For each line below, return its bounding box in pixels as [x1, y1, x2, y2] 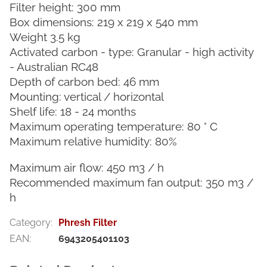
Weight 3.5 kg [10, 30, 80, 44]
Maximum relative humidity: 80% [10, 134, 177, 148]
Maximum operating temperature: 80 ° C [10, 119, 218, 133]
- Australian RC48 [10, 60, 98, 73]
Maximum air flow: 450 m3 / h [10, 160, 164, 174]
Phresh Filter [58, 216, 117, 228]
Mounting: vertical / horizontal [10, 89, 164, 103]
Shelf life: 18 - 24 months [10, 104, 136, 118]
